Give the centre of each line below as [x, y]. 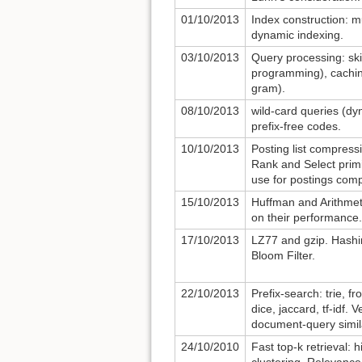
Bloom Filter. [283, 256]
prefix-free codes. [296, 126]
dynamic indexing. [297, 35]
